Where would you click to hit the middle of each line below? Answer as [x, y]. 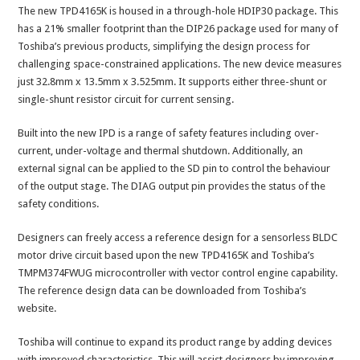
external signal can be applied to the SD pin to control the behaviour [174, 169]
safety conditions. [59, 204]
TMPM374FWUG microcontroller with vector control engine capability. [178, 273]
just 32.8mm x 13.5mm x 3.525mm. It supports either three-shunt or [173, 82]
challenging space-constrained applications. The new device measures [180, 64]
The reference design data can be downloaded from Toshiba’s [162, 291]
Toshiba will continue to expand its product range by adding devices [175, 342]
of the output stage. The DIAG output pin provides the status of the [172, 186]
